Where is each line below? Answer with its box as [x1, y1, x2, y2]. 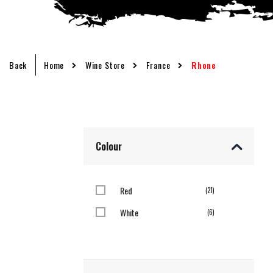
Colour [96, 138, 122, 154]
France [146, 58, 171, 71]
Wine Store [85, 58, 126, 71]
